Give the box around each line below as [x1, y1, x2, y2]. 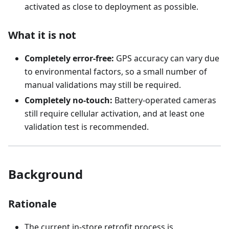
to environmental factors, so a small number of [25, 66, 207, 77]
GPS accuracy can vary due [114, 53, 219, 64]
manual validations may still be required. [25, 79, 181, 90]
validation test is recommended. [25, 121, 149, 132]
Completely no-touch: [25, 95, 112, 106]
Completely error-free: [25, 53, 114, 64]
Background [8, 166, 83, 182]
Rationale [8, 197, 57, 211]
